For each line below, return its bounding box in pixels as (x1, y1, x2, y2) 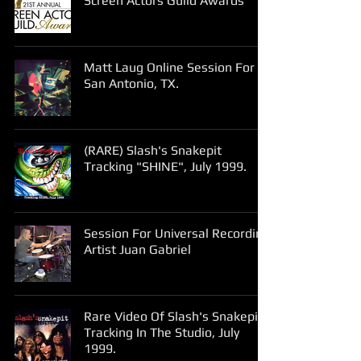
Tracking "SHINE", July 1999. (84, 159, 247, 174)
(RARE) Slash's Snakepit (84, 143, 222, 158)
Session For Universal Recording (84, 226, 270, 241)
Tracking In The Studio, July (84, 325, 239, 340)
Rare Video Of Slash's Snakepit (84, 309, 263, 324)
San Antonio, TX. (84, 76, 179, 91)
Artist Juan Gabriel (84, 242, 191, 257)
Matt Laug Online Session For (84, 60, 255, 75)
